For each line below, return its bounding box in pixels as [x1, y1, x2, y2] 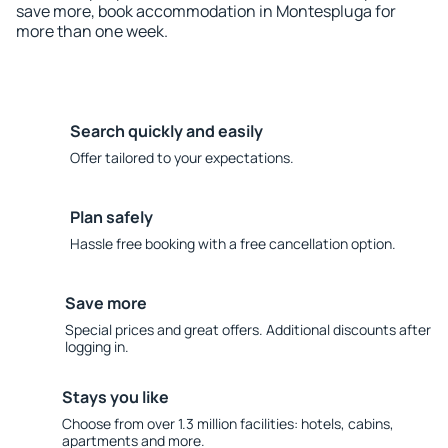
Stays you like [61, 386, 169, 408]
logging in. [64, 337, 129, 356]
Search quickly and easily [70, 120, 263, 142]
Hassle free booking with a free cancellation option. [70, 234, 396, 253]
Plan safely [70, 206, 153, 228]
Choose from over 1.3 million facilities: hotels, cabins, [61, 414, 394, 433]
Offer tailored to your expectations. [70, 148, 294, 167]
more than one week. [16, 20, 168, 42]
